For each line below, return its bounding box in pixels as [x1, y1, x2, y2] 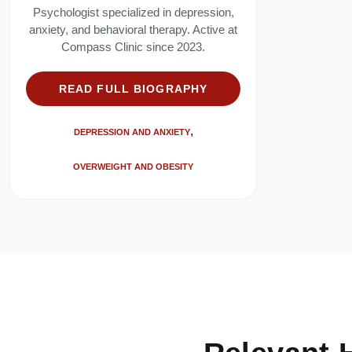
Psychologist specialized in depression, [32, 5, 234, 20]
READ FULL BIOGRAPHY [58, 82, 208, 96]
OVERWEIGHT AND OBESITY [73, 162, 193, 172]
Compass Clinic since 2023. [61, 40, 205, 54]
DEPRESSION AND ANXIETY [73, 127, 190, 137]
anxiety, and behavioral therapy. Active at [29, 23, 237, 37]
